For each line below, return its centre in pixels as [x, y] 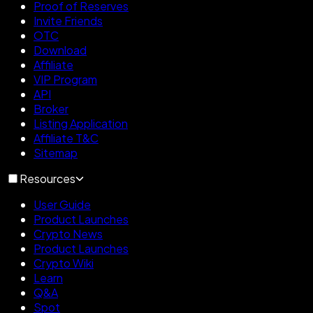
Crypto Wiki [64, 263]
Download [60, 50]
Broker [51, 109]
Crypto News [68, 234]
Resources [48, 179]
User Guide [62, 205]
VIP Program [65, 80]
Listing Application [81, 124]
